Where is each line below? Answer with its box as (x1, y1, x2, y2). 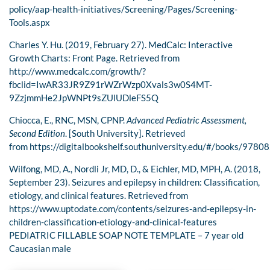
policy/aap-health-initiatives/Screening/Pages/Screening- (9, 4, 237, 15)
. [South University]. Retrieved (65, 128, 185, 139)
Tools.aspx (9, 17, 50, 28)
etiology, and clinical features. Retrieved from (9, 190, 188, 201)
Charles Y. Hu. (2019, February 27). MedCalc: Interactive (9, 39, 233, 51)
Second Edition (9, 128, 65, 139)
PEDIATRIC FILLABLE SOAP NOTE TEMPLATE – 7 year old (9, 230, 243, 241)
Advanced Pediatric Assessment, (127, 115, 246, 126)
